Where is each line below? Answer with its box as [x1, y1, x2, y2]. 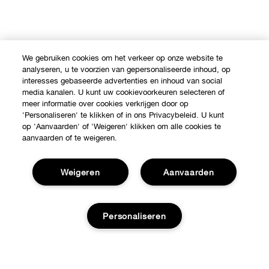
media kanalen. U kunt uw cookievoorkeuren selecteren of [22, 88, 225, 97]
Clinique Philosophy [10, 255, 95, 265]
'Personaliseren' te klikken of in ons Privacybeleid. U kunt [22, 110, 225, 119]
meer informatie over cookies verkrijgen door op [22, 99, 189, 108]
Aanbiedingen [10, 240, 69, 250]
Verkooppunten [10, 216, 74, 226]
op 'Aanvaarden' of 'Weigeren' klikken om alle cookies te [22, 122, 222, 131]
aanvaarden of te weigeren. [22, 133, 118, 142]
